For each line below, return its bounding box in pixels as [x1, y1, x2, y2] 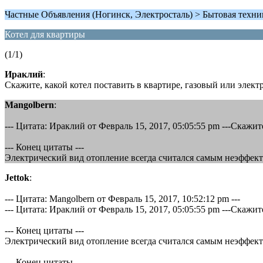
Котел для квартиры [5, 29, 85, 39]
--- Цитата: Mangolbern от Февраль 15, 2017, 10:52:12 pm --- [5, 194, 240, 204]
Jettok [5, 173, 29, 183]
